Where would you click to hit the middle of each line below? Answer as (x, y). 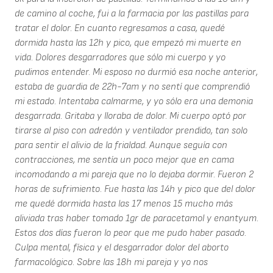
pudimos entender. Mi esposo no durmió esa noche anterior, (136, 73)
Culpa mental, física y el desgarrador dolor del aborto (122, 248)
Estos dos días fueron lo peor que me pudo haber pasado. (130, 233)
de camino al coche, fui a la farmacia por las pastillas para (132, 14)
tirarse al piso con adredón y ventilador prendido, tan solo (131, 131)
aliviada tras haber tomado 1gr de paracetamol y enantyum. (136, 219)
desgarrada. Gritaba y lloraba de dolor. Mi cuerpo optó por (130, 116)
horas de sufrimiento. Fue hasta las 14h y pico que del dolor (135, 190)
